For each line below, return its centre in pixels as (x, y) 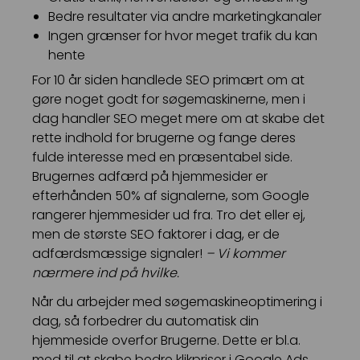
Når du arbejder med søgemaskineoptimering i (177, 302)
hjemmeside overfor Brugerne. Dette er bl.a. (166, 341)
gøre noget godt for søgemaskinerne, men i (169, 100)
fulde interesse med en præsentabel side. (162, 157)
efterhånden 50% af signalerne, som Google (171, 196)
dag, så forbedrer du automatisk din (145, 321)
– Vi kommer (245, 254)
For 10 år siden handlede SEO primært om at (168, 80)
